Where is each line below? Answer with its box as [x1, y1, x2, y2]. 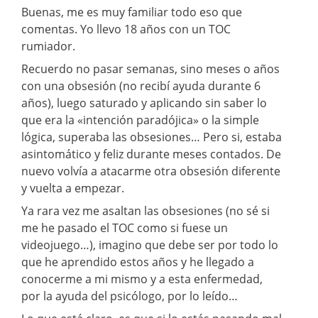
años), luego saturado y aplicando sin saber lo [21, 95, 267, 111]
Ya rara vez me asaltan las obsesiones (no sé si [21, 203, 270, 219]
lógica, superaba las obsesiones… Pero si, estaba [21, 129, 282, 146]
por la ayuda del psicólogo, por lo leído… [21, 288, 238, 305]
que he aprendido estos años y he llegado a [21, 254, 254, 270]
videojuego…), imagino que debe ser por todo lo [21, 237, 278, 253]
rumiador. [21, 38, 75, 55]
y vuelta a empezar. [21, 180, 124, 197]
